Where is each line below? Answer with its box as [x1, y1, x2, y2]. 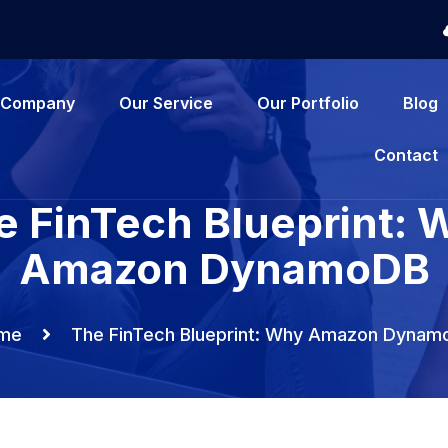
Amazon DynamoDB [18, 243, 430, 294]
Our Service [118, 92, 213, 113]
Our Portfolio [256, 92, 359, 113]
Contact [373, 144, 438, 165]
